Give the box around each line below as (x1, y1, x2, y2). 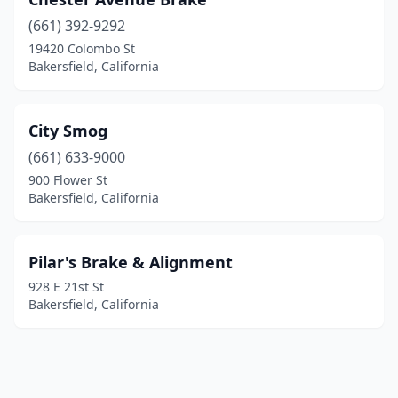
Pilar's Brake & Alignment (28, 251, 233, 273)
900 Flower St (28, 171, 107, 188)
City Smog (28, 120, 107, 141)
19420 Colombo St (28, 40, 135, 57)
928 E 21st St (28, 278, 104, 295)
